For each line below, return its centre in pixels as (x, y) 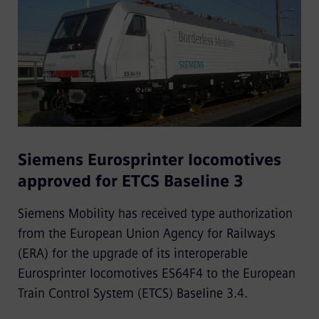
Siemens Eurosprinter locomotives (149, 160)
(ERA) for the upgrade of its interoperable (132, 254)
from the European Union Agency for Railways (146, 234)
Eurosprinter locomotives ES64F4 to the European (156, 274)
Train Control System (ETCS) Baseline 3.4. (132, 294)
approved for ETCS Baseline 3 (130, 182)
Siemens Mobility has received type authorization (155, 214)
